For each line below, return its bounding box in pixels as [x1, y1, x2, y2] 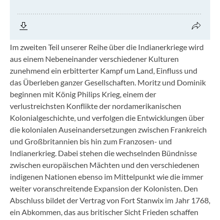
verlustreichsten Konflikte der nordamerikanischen [10, 101, 181, 110]
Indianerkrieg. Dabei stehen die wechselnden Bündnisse [10, 148, 197, 158]
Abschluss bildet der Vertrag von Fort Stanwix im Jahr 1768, [10, 195, 210, 205]
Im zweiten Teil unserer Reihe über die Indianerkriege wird [10, 42, 204, 52]
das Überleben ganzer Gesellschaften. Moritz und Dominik [10, 78, 206, 87]
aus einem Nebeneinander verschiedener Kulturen [10, 54, 179, 63]
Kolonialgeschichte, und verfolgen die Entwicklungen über [10, 113, 204, 122]
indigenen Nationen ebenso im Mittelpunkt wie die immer [10, 172, 203, 181]
